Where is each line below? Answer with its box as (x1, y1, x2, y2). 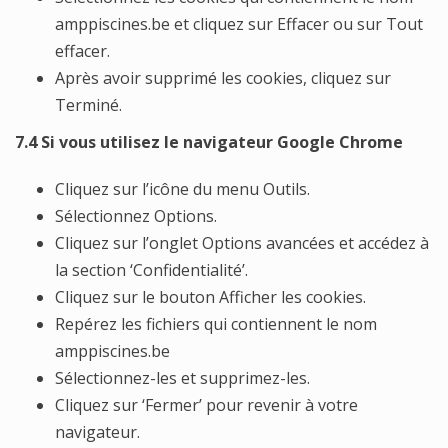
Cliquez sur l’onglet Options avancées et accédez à (55, 232, 429, 254)
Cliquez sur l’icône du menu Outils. (55, 178, 310, 200)
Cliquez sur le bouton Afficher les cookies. (55, 286, 366, 308)
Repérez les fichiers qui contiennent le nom (55, 313, 377, 335)
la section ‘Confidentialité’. (55, 259, 248, 281)
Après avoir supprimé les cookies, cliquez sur (55, 67, 391, 89)
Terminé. (55, 94, 122, 116)
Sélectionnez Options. (55, 205, 217, 227)
